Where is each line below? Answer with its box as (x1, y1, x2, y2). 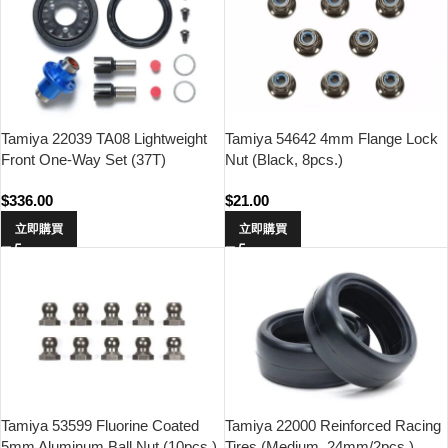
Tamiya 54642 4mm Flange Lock (224, 129, 438, 147)
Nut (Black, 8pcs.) (224, 150, 343, 168)
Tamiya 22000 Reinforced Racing (224, 416, 441, 434)
